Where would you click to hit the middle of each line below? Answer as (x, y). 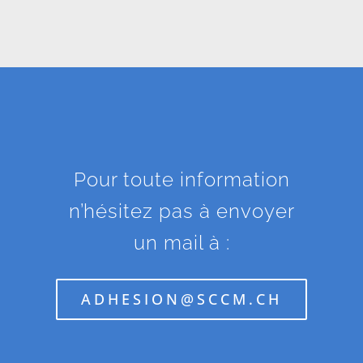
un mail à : (181, 243)
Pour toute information (181, 180)
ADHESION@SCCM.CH (181, 299)
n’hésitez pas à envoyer (181, 211)
